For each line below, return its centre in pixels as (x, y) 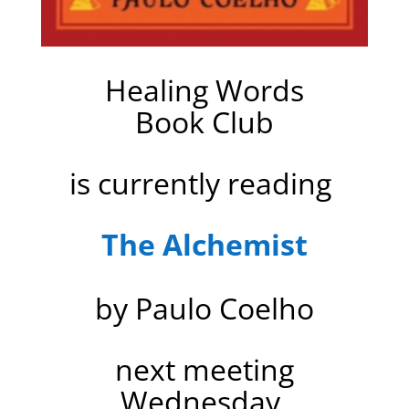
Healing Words (204, 90)
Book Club (204, 122)
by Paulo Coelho (204, 309)
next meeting (204, 370)
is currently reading (204, 184)
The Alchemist (204, 245)
